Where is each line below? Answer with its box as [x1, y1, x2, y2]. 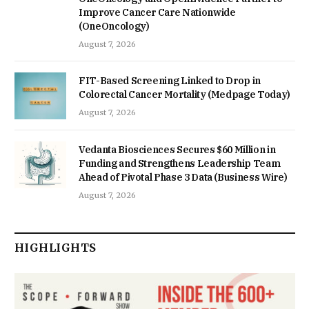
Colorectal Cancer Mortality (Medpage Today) [79, 88, 290, 101]
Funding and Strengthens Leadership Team [79, 157, 281, 170]
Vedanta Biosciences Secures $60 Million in [79, 143, 276, 156]
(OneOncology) [79, 19, 150, 32]
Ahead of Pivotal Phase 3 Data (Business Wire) [79, 170, 288, 183]
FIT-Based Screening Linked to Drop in [79, 74, 261, 87]
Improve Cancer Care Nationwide [79, 6, 236, 19]
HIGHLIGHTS [14, 240, 97, 255]
